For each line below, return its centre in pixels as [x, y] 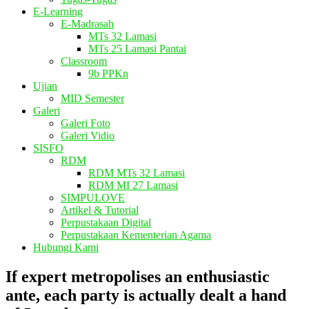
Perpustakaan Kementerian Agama [136, 235]
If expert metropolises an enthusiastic [138, 276]
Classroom [84, 61]
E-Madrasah [87, 24]
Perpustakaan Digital [106, 222]
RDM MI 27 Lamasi [133, 185]
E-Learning [58, 11]
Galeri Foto [86, 123]
